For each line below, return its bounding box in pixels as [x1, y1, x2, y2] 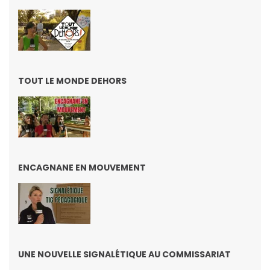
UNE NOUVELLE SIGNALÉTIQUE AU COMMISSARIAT [18, 248, 231, 260]
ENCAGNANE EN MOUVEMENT [18, 161, 146, 174]
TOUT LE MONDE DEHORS [18, 74, 127, 87]
